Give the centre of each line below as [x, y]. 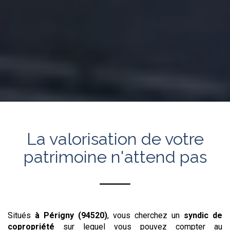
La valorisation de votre [115, 139]
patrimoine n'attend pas [115, 157]
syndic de [201, 216]
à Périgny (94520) [71, 216]
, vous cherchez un [143, 216]
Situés [19, 216]
